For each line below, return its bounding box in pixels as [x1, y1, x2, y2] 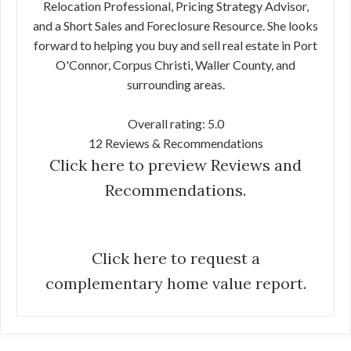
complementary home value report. [45, 273, 306, 294]
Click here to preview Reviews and [49, 155, 302, 175]
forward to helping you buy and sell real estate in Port [34, 38, 317, 53]
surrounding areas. [126, 77, 225, 92]
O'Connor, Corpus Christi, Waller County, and [56, 57, 295, 73]
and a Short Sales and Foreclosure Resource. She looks [33, 18, 318, 34]
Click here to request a [91, 248, 260, 269]
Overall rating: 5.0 [127, 116, 224, 132]
